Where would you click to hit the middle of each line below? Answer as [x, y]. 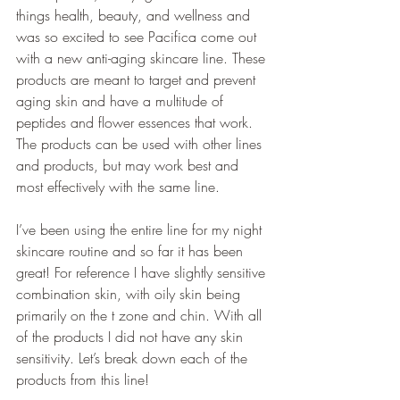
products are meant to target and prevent [138, 79]
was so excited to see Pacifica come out [138, 37]
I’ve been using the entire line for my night [141, 229]
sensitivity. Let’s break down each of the [134, 358]
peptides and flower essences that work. [137, 122]
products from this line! [83, 379]
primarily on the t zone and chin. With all [141, 315]
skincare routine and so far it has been [132, 251]
